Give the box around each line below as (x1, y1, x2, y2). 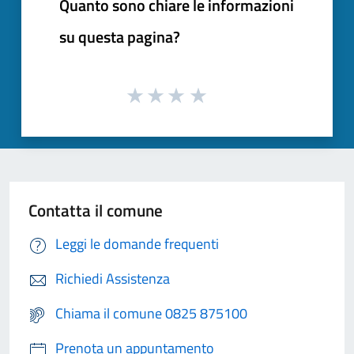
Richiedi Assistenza (55, 268, 170, 290)
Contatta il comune (28, 198, 163, 224)
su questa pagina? (59, 24, 180, 49)
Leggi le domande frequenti (55, 233, 219, 255)
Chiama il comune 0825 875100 (55, 303, 247, 325)
